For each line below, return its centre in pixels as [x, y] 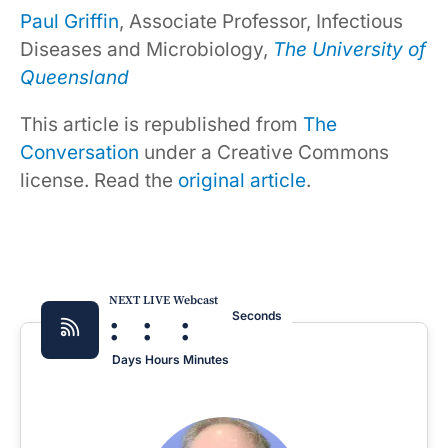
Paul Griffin [69, 21]
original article [242, 180]
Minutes [206, 359]
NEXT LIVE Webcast [163, 300]
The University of [349, 49]
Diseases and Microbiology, [146, 49]
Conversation [79, 152]
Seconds [257, 315]
